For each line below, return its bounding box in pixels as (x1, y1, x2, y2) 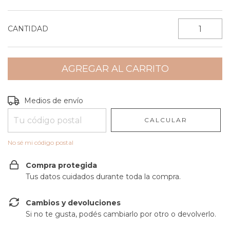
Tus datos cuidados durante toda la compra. (26, 172, 181, 181)
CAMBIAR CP (172, 95, 218, 103)
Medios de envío (24, 96, 84, 105)
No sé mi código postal (8, 139, 73, 146)
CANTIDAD (8, 24, 48, 33)
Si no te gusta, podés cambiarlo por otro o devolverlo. (26, 209, 216, 219)
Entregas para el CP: (8, 95, 80, 104)
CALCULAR (144, 116, 188, 124)
